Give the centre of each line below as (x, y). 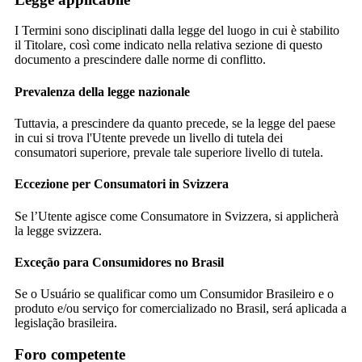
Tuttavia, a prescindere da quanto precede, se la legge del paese (175, 123)
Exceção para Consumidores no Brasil (119, 262)
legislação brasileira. (66, 323)
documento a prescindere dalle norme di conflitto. (140, 60)
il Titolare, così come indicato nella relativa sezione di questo (168, 45)
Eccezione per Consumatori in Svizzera (122, 184)
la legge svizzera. (58, 230)
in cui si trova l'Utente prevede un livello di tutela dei (149, 137)
